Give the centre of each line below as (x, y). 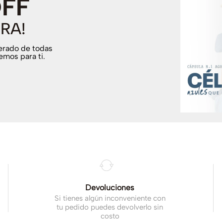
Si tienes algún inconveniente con (110, 198)
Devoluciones (110, 187)
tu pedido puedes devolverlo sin (110, 207)
